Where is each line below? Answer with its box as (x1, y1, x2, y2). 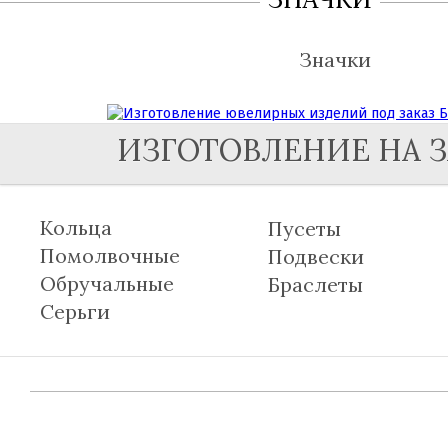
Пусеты (268, 215, 341, 241)
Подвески (268, 243, 364, 269)
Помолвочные (40, 242, 180, 268)
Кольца (40, 214, 112, 240)
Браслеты (268, 271, 363, 297)
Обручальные (40, 270, 174, 296)
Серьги (40, 298, 110, 324)
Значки (299, 46, 371, 72)
